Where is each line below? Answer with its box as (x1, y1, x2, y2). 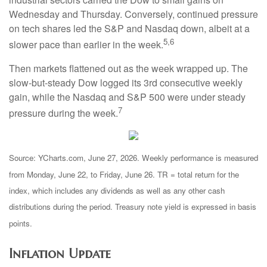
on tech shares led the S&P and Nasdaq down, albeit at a (9, 21, 250, 36)
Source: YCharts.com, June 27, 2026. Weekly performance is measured (9, 152, 258, 164)
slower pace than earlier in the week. (9, 38, 163, 52)
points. (9, 217, 32, 229)
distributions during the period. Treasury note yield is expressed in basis (9, 201, 256, 213)
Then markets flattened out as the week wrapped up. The (9, 61, 248, 75)
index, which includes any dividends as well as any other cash (9, 184, 225, 196)
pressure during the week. (9, 105, 118, 120)
